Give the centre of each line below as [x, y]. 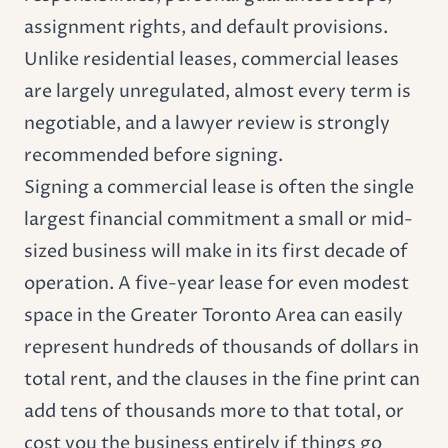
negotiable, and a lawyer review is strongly [207, 123]
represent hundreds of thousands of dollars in [221, 347]
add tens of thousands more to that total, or [214, 411]
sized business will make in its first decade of [216, 251]
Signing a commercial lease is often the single [219, 187]
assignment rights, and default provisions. [206, 27]
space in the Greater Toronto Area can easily [213, 315]
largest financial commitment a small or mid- [218, 219]
